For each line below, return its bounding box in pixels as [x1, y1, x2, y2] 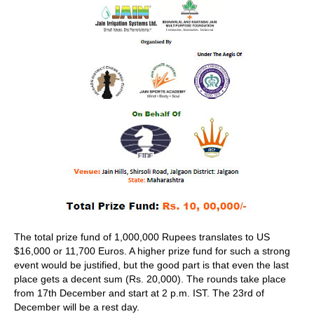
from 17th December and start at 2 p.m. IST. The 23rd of [14, 287, 264, 299]
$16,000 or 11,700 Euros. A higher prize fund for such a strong [14, 245, 290, 257]
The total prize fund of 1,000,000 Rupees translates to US [14, 231, 270, 243]
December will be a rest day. [14, 301, 139, 313]
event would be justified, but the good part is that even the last [14, 259, 289, 271]
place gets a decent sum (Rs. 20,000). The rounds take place [14, 273, 286, 285]
